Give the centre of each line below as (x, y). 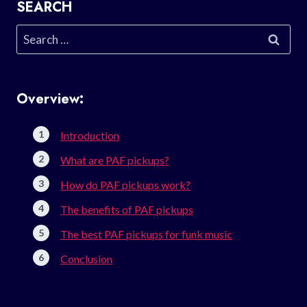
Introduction (90, 135)
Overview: (50, 99)
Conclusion (86, 258)
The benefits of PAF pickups (127, 209)
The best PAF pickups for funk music (146, 234)
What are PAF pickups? (115, 160)
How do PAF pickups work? (125, 184)
